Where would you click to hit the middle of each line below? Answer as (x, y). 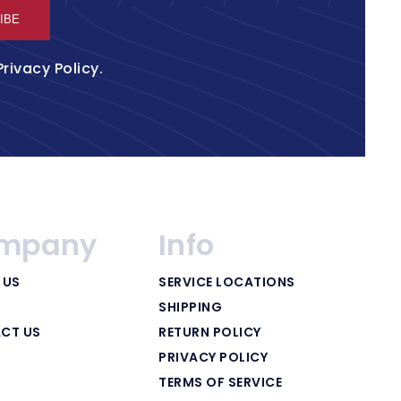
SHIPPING (191, 307)
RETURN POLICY (210, 332)
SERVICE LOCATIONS (227, 282)
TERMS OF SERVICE (221, 382)
